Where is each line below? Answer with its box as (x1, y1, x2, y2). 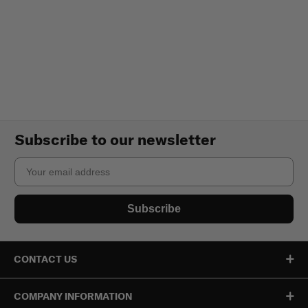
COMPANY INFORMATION (14, 289, 132, 302)
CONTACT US (14, 252, 78, 265)
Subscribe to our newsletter (14, 129, 216, 149)
